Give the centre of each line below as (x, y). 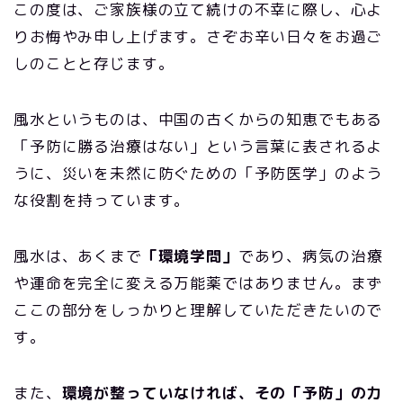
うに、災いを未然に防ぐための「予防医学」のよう (198, 173)
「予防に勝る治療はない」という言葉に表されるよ (198, 146)
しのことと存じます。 (94, 63)
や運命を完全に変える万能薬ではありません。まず (198, 283)
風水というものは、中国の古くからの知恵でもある (198, 119)
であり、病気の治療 (310, 256)
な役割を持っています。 (102, 200)
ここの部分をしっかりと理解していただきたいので (198, 310)
